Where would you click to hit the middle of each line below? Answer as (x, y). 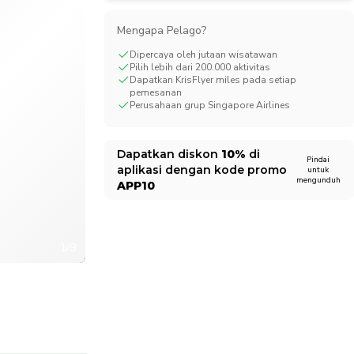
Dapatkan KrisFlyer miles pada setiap (213, 80)
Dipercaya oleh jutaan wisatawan (203, 55)
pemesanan (155, 92)
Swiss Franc (60, 19)
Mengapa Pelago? (161, 30)
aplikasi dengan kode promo (201, 170)
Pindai (318, 159)
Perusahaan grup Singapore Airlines (209, 105)
